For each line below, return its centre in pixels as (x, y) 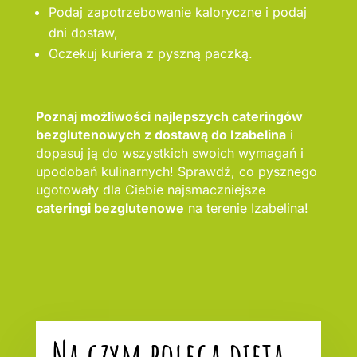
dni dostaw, (83, 33)
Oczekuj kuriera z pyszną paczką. (150, 54)
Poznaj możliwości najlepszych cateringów (169, 117)
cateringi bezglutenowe (110, 208)
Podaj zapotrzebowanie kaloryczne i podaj (177, 12)
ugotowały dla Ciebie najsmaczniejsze (150, 190)
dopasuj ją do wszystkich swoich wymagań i (169, 153)
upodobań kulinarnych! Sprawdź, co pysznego (176, 172)
